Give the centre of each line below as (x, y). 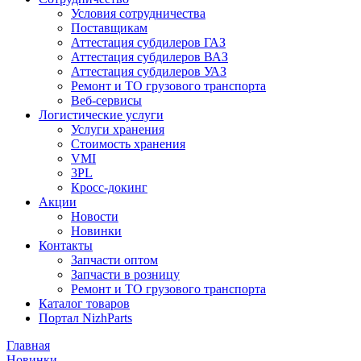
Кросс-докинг (109, 187)
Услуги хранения (118, 129)
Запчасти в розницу (125, 274)
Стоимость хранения (128, 144)
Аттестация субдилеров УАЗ (149, 71)
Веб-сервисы (106, 100)
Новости (95, 216)
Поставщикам (109, 28)
